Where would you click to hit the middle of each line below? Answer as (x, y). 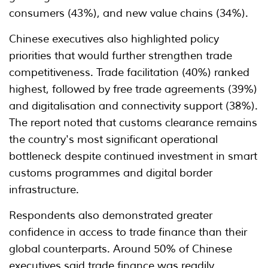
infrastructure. (44, 190)
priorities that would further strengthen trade (121, 56)
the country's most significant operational (113, 140)
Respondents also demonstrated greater (111, 216)
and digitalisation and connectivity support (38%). (133, 106)
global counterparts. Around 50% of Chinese (121, 249)
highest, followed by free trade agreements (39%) (133, 89)
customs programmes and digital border (111, 173)
